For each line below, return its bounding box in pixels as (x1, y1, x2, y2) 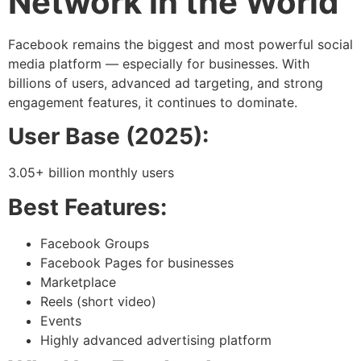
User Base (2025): (8, 122, 209, 151)
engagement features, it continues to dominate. (8, 93, 297, 110)
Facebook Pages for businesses (40, 254, 234, 271)
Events (40, 312, 81, 329)
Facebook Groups (40, 234, 149, 251)
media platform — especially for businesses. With (8, 55, 309, 72)
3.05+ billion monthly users (8, 164, 174, 181)
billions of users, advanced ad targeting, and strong (8, 74, 323, 91)
